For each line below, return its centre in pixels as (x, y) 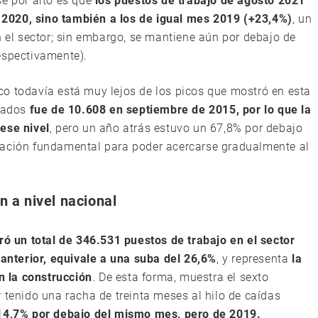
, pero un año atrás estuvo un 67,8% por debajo (176, 128)
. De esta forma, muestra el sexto (180, 277)
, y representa (254, 259)
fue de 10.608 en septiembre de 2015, (135, 110)
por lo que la (277, 110)
